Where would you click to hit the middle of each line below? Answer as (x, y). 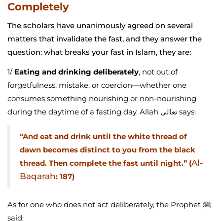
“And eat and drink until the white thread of (103, 137)
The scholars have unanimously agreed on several (100, 26)
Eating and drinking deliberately (76, 72)
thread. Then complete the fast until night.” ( (106, 163)
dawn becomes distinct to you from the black (108, 150)
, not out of (158, 72)
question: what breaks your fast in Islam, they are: (99, 52)
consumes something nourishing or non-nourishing (102, 99)
